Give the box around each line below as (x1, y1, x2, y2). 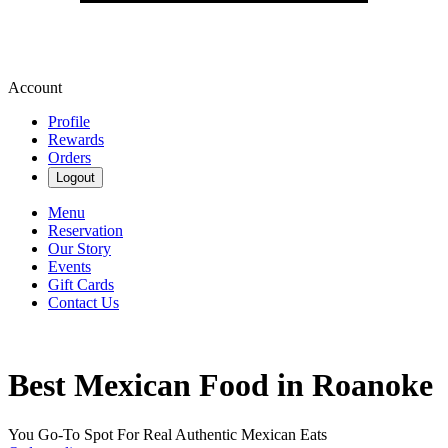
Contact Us (48, 294, 119, 311)
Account (8, 79, 62, 96)
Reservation (48, 222, 123, 239)
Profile (48, 113, 90, 130)
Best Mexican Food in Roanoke (8, 367, 433, 404)
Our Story (48, 240, 111, 257)
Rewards (48, 131, 104, 148)
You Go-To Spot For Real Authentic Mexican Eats (8, 425, 327, 443)
